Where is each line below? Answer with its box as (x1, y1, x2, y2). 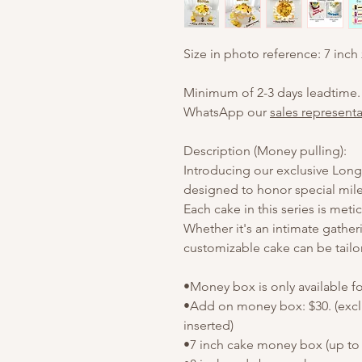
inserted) (183, 318, 234, 333)
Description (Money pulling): (183, 143, 347, 158)
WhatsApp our (183, 104, 270, 120)
